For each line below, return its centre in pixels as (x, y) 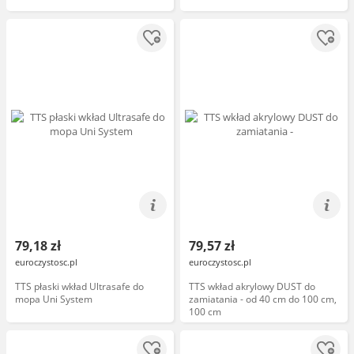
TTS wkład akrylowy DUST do (252, 286)
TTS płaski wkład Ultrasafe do (79, 286)
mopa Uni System (54, 299)
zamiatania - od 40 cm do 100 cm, (263, 299)
